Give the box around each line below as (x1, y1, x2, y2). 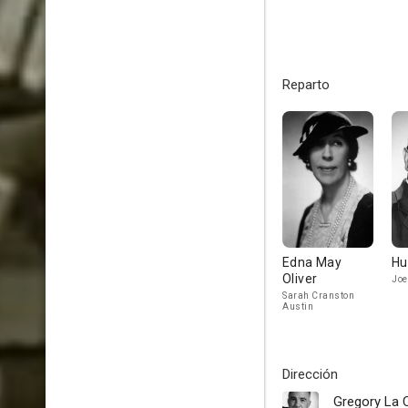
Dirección (282, 366, 338, 382)
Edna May (282, 255, 342, 270)
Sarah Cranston (282, 291, 354, 301)
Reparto (282, 76, 330, 93)
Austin (282, 301, 313, 311)
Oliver (282, 271, 318, 286)
